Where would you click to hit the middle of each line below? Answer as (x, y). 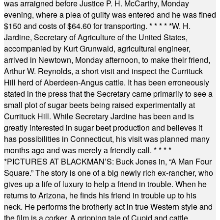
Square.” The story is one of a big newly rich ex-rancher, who (109, 173)
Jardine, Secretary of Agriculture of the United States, (96, 37)
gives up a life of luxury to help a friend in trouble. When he (105, 184)
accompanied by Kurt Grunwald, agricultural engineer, (97, 48)
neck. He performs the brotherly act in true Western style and (108, 206)
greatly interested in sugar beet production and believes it (103, 127)
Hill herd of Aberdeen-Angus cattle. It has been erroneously (107, 82)
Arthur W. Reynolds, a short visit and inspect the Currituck (103, 71)
